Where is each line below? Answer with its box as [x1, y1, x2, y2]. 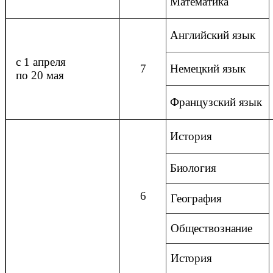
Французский [169, 95, 239, 108]
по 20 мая [15, 68, 64, 82]
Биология [169, 161, 216, 174]
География [170, 191, 222, 205]
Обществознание [170, 221, 252, 235]
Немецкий [169, 62, 222, 75]
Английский [169, 28, 232, 41]
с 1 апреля [9, 55, 99, 68]
